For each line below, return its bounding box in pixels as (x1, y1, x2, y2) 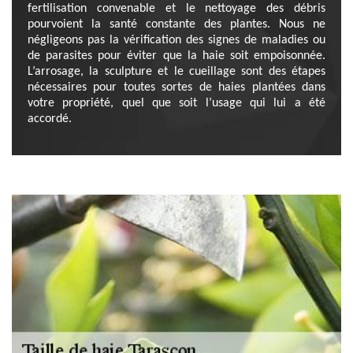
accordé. (28, 113, 72, 125)
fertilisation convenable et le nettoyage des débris (28, 2, 325, 15)
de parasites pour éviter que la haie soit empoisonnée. (28, 50, 325, 62)
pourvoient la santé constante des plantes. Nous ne (28, 18, 325, 31)
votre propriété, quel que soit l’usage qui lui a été (28, 97, 325, 110)
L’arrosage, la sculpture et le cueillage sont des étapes (28, 65, 325, 78)
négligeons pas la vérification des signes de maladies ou (28, 34, 325, 46)
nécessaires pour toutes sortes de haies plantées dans (28, 81, 325, 94)
